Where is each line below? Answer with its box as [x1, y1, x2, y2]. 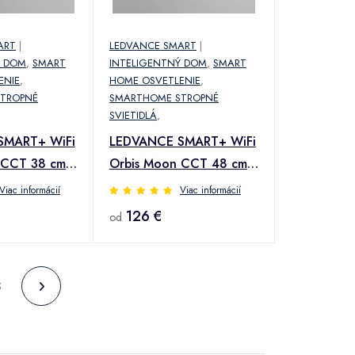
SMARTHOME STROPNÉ [109, 90, 219, 105]
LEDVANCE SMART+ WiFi [109, 132, 256, 151]
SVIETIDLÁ [109, 107, 157, 123]
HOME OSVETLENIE [109, 72, 200, 88]
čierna [109, 176, 145, 195]
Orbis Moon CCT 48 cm [109, 154, 247, 173]
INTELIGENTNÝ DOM [109, 55, 207, 71]
